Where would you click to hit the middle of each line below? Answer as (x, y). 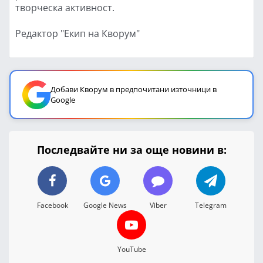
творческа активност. (65, 8)
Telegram (211, 205)
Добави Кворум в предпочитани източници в (134, 90)
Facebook (52, 205)
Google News (105, 205)
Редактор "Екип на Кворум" (77, 33)
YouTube (131, 249)
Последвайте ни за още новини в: (131, 150)
